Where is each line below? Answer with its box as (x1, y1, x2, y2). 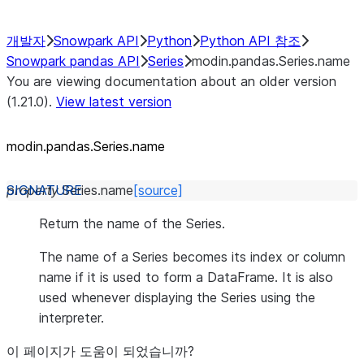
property (6, 182, 58, 198)
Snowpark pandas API (6, 53, 140, 69)
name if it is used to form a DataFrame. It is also (39, 269, 333, 285)
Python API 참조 (200, 32, 301, 49)
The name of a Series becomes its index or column (39, 249, 345, 265)
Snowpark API (54, 32, 139, 49)
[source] (133, 182, 183, 198)
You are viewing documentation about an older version (6, 73, 336, 89)
